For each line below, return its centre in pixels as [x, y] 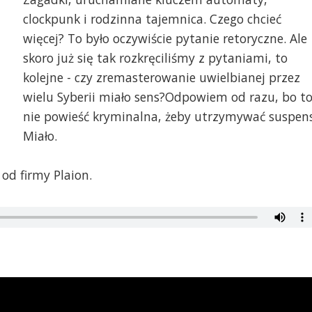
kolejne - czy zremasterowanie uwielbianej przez [161, 78]
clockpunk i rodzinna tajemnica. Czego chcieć [152, 19]
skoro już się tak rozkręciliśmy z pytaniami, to [155, 58]
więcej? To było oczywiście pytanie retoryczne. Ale [165, 39]
